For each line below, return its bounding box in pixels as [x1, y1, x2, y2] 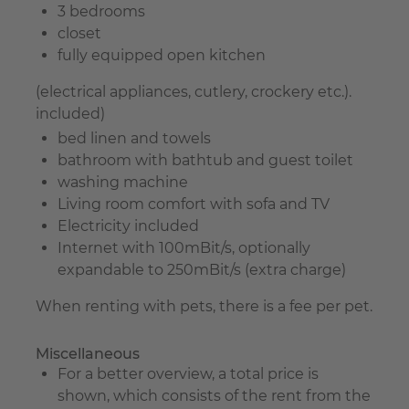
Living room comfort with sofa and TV [58, 194, 330, 213]
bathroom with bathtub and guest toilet [58, 151, 353, 169]
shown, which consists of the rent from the [58, 386, 371, 404]
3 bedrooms [58, 2, 145, 20]
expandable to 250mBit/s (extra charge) [58, 260, 346, 278]
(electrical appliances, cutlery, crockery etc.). [36, 82, 351, 100]
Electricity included [58, 216, 199, 235]
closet [58, 24, 101, 42]
